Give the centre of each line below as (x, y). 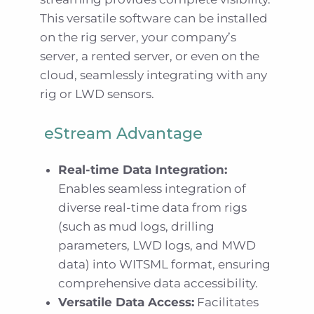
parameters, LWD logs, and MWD (157, 246)
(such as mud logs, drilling (137, 227)
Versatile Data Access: (127, 302)
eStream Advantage (124, 134)
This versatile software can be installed (153, 19)
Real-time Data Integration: (143, 170)
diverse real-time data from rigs (153, 208)
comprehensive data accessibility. (158, 284)
